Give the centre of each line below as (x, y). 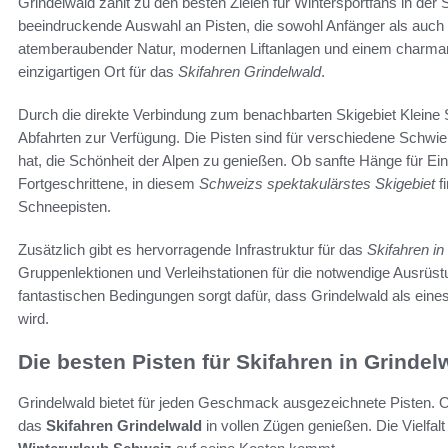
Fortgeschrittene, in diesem (108, 184)
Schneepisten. (64, 207)
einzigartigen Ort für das (98, 72)
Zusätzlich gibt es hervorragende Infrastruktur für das (192, 250)
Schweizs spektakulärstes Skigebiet (317, 184)
